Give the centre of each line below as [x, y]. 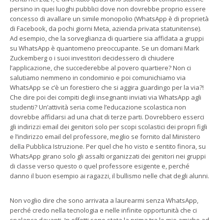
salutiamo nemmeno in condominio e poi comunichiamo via [98, 77]
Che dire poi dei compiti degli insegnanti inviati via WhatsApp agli [106, 97]
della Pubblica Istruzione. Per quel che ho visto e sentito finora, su [108, 146]
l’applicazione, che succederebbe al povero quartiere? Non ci [100, 68]
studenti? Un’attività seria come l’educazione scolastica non [98, 107]
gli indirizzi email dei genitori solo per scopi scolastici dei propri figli [109, 126]
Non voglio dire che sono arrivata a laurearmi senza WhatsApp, [104, 200]
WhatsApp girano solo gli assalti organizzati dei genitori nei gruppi [108, 156]
